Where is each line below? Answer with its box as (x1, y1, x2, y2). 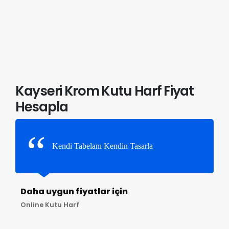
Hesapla (15, 97, 68, 116)
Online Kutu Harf (20, 200, 79, 209)
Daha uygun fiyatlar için (20, 185, 128, 197)
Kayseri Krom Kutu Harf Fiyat (15, 81, 194, 100)
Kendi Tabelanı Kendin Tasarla (52, 141, 153, 150)
